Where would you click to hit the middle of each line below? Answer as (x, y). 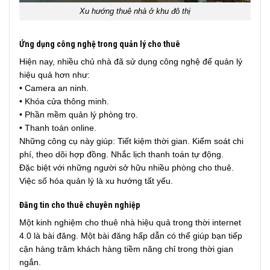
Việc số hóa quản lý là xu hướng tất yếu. (96, 181)
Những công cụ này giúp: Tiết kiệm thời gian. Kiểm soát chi (131, 141)
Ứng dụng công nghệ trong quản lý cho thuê (100, 44)
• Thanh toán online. (58, 128)
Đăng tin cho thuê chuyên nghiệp (80, 205)
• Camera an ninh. (54, 88)
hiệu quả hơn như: (55, 75)
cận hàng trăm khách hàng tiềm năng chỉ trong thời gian (126, 249)
